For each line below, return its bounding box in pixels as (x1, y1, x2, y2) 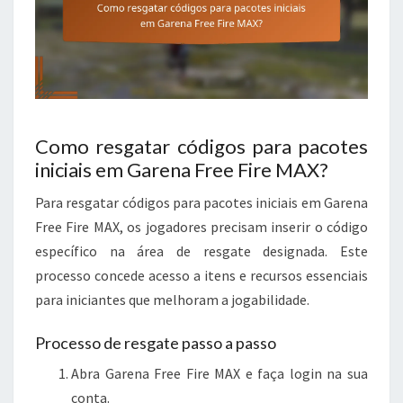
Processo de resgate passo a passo (35, 332, 276, 353)
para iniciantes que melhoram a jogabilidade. (35, 290, 309, 309)
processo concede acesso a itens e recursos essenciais (35, 265, 368, 284)
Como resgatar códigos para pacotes (35, 133, 368, 158)
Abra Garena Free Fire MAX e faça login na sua (71, 363, 368, 382)
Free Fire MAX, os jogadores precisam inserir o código (35, 217, 368, 236)
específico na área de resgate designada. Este (35, 241, 368, 260)
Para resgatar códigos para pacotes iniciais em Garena (35, 193, 368, 211)
